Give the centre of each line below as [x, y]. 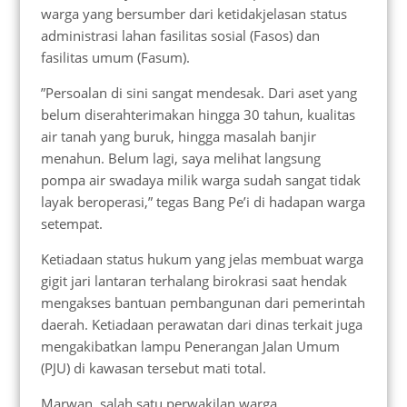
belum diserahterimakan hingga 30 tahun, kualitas [198, 114]
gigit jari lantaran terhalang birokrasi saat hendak [194, 280]
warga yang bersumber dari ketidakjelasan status [194, 13]
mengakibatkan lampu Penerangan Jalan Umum [190, 346]
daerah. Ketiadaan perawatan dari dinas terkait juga [201, 324]
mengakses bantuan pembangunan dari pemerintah [203, 302]
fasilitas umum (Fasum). [115, 57]
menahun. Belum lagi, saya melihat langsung [180, 158]
